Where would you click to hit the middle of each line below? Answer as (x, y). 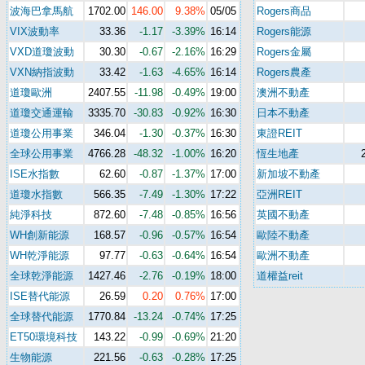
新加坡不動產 (288, 174)
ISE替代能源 (40, 296)
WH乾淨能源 (40, 255)
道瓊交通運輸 (42, 113)
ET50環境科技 (44, 337)
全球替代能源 (42, 317)
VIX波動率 (35, 31)
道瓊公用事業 (42, 133)
